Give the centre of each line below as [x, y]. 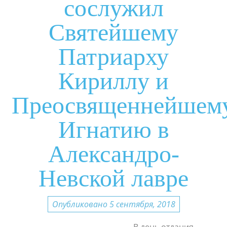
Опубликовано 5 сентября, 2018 [113, 204]
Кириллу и [113, 81]
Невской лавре [113, 178]
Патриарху [113, 56]
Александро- [113, 154]
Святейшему [113, 32]
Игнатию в [113, 129]
